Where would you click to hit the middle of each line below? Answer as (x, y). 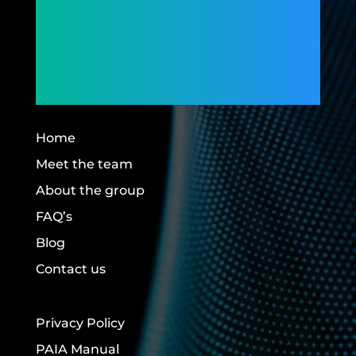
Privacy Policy (80, 323)
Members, (101, 46)
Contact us (70, 269)
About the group (90, 190)
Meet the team (84, 164)
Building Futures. (148, 80)
